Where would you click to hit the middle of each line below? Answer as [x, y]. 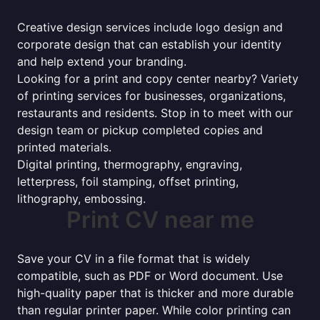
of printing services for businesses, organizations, [151, 96]
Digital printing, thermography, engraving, [130, 164]
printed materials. [64, 147]
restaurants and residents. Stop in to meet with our [155, 113]
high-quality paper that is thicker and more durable [155, 293]
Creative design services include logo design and [150, 27]
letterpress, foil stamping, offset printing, [128, 181]
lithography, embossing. [81, 199]
